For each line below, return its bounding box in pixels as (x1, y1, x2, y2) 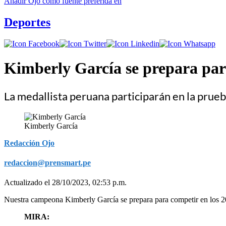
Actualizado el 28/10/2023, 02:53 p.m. (4, 178, 127, 187)
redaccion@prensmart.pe (4, 158, 91, 167)
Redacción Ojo (4, 138, 54, 147)
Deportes (4, 15, 50, 29)
